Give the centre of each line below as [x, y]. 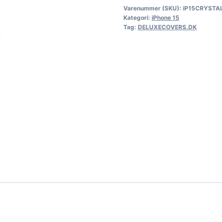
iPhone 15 [165, 17]
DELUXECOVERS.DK [167, 27]
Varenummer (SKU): [153, 8]
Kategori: [137, 17]
